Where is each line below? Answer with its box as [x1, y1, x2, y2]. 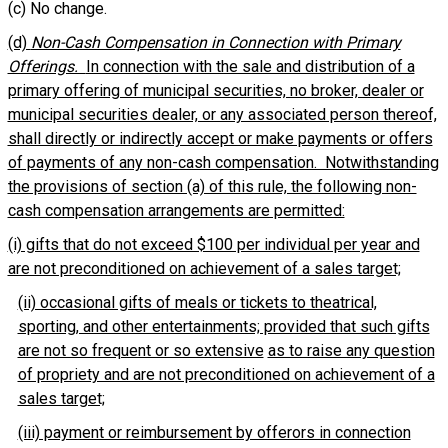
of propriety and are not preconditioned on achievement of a [17, 365, 435, 384]
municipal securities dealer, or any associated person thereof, [7, 105, 437, 124]
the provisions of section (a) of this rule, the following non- [7, 177, 417, 196]
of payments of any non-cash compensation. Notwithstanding [7, 153, 439, 172]
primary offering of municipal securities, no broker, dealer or [7, 81, 424, 100]
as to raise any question [267, 341, 435, 360]
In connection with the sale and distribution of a [85, 57, 415, 76]
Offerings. [7, 57, 86, 76]
